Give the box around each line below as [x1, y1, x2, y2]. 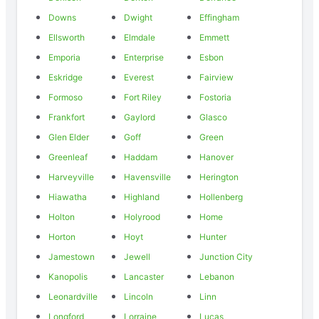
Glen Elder [48, 131, 89, 142]
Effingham [199, 11, 239, 23]
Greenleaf [48, 151, 88, 162]
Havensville [124, 171, 172, 182]
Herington [199, 171, 239, 182]
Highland [124, 191, 160, 202]
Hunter [199, 231, 226, 242]
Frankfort [48, 111, 85, 122]
